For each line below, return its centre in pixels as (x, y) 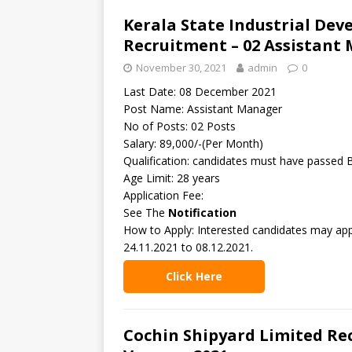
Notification (202, 213)
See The (146, 213)
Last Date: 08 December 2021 (200, 92)
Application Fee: (163, 195)
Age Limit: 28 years (172, 178)
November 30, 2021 (181, 68)
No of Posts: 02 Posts (180, 126)
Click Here (194, 276)
